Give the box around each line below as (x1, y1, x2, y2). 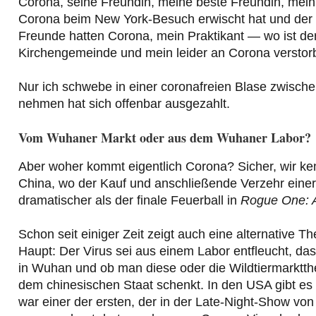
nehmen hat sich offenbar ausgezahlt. (18, 97, 230, 111)
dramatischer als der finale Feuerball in (18, 193, 241, 208)
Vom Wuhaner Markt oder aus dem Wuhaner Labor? (18, 128, 311, 147)
